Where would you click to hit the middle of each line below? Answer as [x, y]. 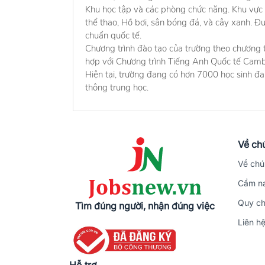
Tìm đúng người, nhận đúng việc [145, 206]
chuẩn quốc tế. [113, 35]
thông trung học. [117, 87]
